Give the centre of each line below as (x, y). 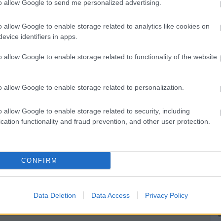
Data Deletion (55, 195)
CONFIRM (39, 160)
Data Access (110, 195)
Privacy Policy (166, 195)
